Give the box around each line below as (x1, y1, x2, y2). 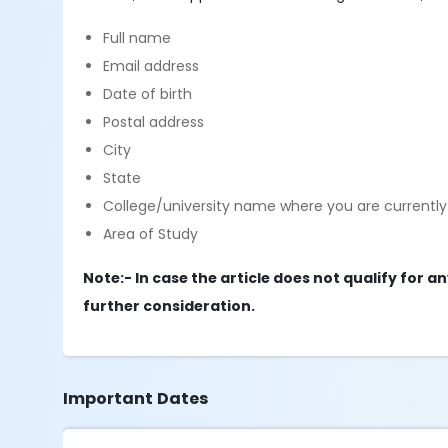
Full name (103, 28, 172, 48)
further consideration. (83, 296, 256, 316)
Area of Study (103, 224, 199, 244)
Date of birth (103, 84, 193, 104)
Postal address (103, 112, 205, 132)
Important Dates (63, 387, 209, 410)
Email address (103, 56, 200, 76)
